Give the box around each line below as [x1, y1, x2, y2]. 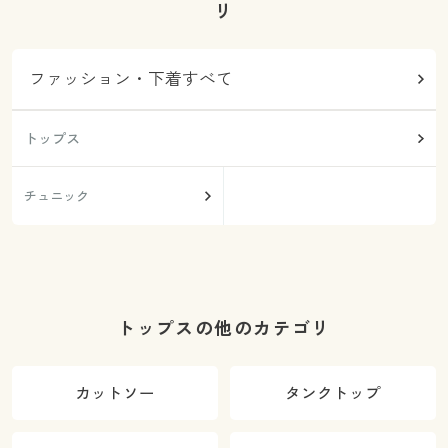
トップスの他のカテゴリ [117, 316, 331, 341]
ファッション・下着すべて [29, 66, 234, 90]
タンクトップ [285, 382, 382, 405]
